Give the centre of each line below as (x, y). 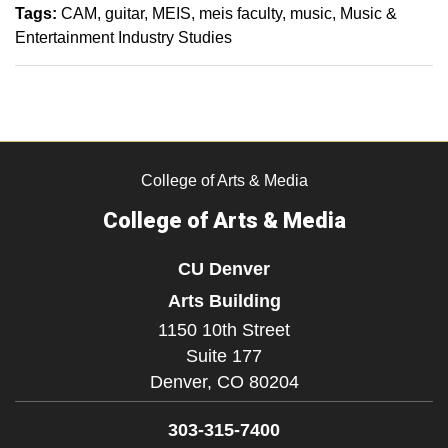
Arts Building (224, 301)
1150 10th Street (224, 330)
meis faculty (240, 14)
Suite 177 (224, 356)
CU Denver (224, 269)
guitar (124, 14)
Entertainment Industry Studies (123, 38)
